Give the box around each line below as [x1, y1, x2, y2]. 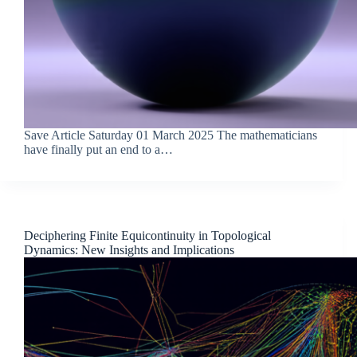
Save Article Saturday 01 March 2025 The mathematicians [24, 127, 317, 142]
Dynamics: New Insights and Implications [24, 242, 234, 257]
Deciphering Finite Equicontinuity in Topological [24, 228, 271, 242]
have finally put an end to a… [24, 142, 173, 156]
